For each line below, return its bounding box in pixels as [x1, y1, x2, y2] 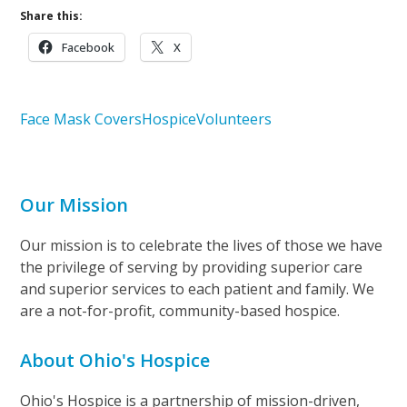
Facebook [62, 38, 115, 55]
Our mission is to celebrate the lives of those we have [20, 234, 383, 255]
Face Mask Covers [20, 108, 143, 129]
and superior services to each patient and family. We [20, 278, 375, 299]
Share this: [20, 7, 84, 24]
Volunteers [196, 108, 273, 129]
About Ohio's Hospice [20, 347, 211, 372]
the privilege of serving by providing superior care [20, 256, 363, 277]
